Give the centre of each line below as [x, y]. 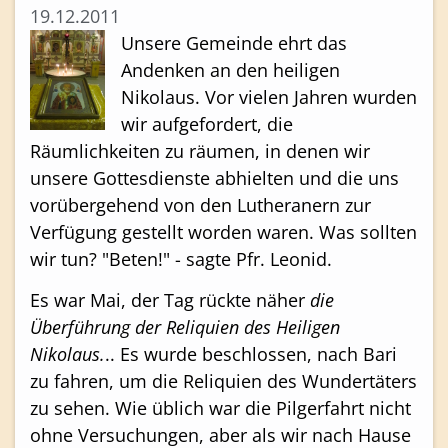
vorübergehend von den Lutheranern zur [200, 205]
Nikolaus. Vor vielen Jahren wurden [269, 97]
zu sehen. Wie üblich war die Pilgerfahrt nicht [220, 408]
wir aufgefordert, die [207, 124]
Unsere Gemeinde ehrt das [234, 43]
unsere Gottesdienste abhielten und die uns [214, 178]
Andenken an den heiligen [230, 70]
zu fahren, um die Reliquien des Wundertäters [223, 381]
